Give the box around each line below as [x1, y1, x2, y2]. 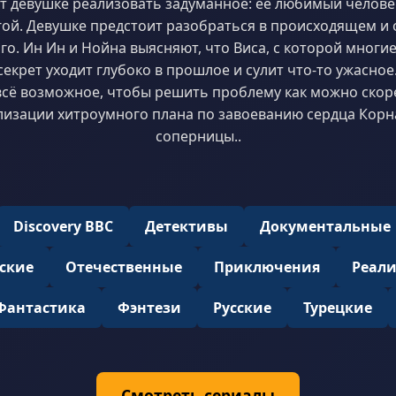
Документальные [260, 217, 391, 236]
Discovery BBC [13, 217, 113, 236]
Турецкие [302, 298, 372, 317]
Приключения [213, 257, 320, 277]
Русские [212, 298, 271, 317]
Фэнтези [117, 298, 181, 317]
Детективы [145, 217, 228, 236]
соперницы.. [155, 126, 241, 146]
